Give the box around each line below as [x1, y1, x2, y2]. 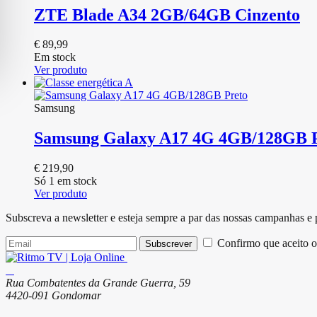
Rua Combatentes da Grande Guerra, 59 [6, 277, 190, 289]
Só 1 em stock [34, 175, 97, 188]
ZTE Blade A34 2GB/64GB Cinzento [34, 5, 300, 24]
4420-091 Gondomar [6, 289, 101, 302]
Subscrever [145, 238, 192, 250]
